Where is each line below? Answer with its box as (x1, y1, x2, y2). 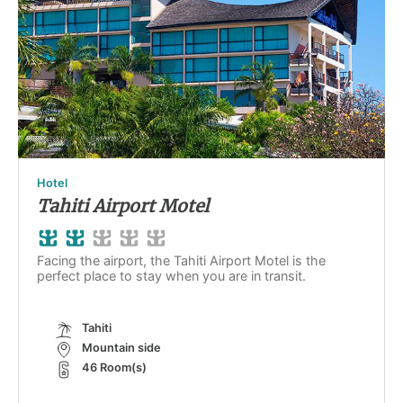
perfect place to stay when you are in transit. (37, 268, 306, 283)
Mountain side (82, 341, 161, 354)
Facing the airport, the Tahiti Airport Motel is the (37, 253, 326, 268)
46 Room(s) (82, 361, 147, 374)
